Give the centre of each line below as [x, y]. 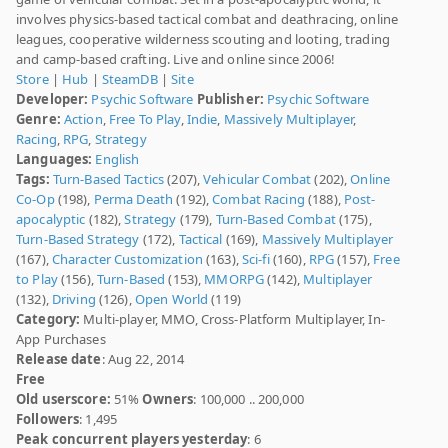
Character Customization [127, 259]
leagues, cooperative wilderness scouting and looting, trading [203, 39]
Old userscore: [63, 399]
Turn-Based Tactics [108, 179]
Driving [73, 299]
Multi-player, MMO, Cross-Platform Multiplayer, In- [232, 319]
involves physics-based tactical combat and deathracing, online [207, 19]
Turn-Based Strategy [78, 239]
